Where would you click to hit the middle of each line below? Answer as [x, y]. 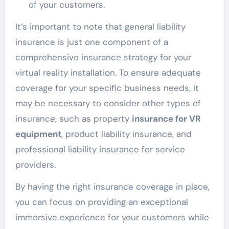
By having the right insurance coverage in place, [112, 187]
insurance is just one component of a [91, 42]
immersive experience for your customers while [112, 217]
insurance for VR [166, 119]
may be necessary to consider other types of [108, 104]
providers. [35, 165]
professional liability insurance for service [100, 150]
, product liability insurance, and [126, 134]
